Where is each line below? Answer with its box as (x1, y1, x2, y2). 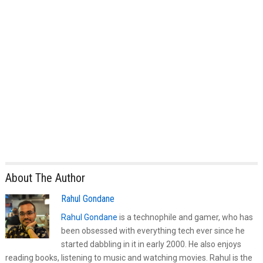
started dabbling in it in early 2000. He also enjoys (60, 239, 241, 249)
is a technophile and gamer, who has (117, 212, 253, 222)
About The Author (5, 170, 85, 185)
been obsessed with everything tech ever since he (60, 225, 245, 235)
